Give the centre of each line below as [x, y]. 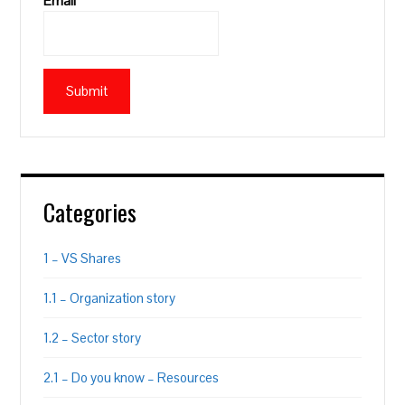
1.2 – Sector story [93, 338]
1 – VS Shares [83, 258]
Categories [90, 212]
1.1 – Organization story [110, 298]
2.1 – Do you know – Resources [132, 377]
